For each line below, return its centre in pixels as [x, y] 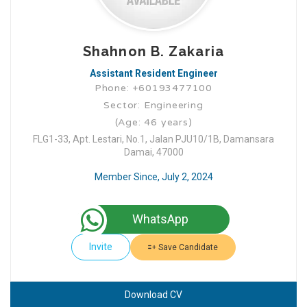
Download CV [153, 295]
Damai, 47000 [153, 152]
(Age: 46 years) [153, 122]
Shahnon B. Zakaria [153, 51]
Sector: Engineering [153, 105]
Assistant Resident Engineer [153, 73]
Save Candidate [187, 247]
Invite [101, 247]
